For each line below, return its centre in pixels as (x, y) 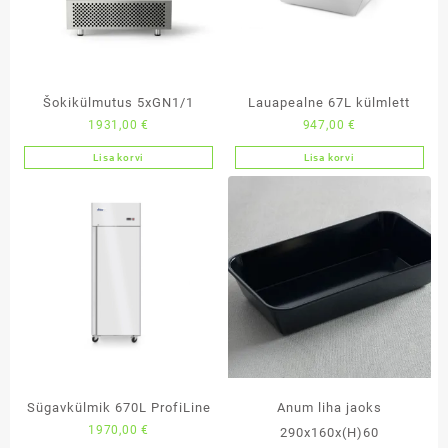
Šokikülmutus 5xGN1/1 (119, 103)
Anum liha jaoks (329, 408)
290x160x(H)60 (329, 433)
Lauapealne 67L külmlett (329, 103)
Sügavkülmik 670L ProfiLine (118, 408)
